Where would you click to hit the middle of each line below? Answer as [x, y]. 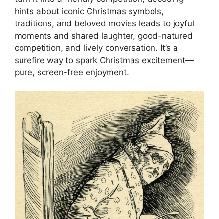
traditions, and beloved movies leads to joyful [104, 23]
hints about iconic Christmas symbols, [89, 11]
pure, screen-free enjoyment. [72, 72]
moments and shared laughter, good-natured [104, 36]
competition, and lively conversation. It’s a [96, 48]
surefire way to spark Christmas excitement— [104, 60]
